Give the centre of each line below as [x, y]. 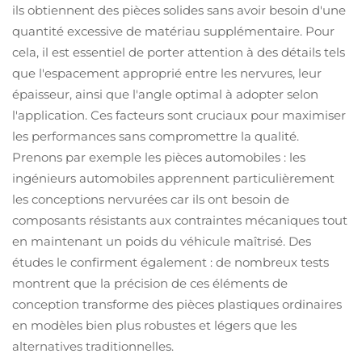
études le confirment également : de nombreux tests [170, 262]
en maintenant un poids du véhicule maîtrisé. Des [162, 241]
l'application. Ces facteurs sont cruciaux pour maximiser [179, 115]
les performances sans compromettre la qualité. [156, 136]
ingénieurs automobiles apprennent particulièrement [173, 178]
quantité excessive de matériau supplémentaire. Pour [173, 31]
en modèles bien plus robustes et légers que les [154, 325]
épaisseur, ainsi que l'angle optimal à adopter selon [165, 94]
